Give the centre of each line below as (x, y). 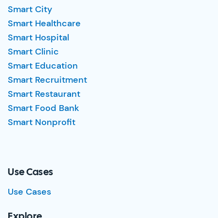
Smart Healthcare (44, 23)
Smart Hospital (38, 37)
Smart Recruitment (47, 80)
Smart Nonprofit (42, 122)
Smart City (30, 9)
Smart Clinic (33, 52)
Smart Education (43, 66)
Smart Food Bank (44, 108)
